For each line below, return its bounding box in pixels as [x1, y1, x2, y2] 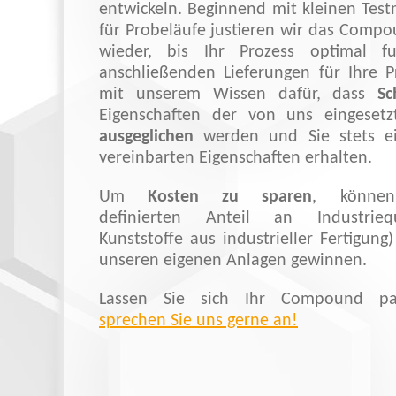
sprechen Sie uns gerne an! [99, 312, 298, 330]
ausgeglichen [99, 128, 194, 146]
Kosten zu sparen [148, 188, 313, 206]
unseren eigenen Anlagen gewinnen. [99, 252, 367, 270]
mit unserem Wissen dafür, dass [99, 86, 378, 103]
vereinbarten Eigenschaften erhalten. [99, 149, 372, 167]
